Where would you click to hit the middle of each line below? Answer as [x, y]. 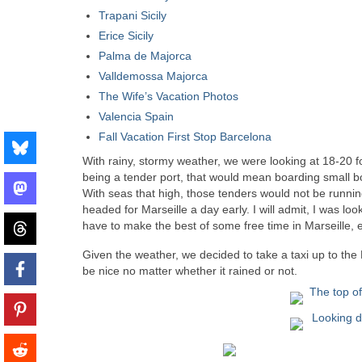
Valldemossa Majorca [153, 76]
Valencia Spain [136, 116]
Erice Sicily [126, 36]
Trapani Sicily [133, 15]
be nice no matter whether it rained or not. [190, 271]
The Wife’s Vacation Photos [168, 96]
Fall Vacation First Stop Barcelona [185, 137]
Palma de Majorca [145, 56]
